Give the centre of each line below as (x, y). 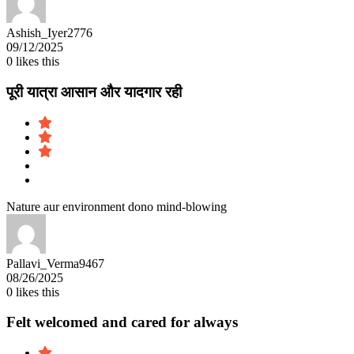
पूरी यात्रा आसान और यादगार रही (94, 92)
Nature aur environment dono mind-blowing (117, 206)
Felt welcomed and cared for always (122, 322)
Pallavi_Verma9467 (55, 263)
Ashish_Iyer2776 (49, 33)
